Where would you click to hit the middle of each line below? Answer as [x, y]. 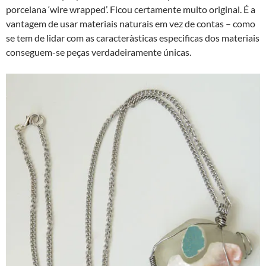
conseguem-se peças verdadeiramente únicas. [99, 52]
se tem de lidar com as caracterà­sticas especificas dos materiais [133, 37]
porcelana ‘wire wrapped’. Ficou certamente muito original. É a [131, 9]
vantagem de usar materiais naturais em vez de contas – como [131, 23]
